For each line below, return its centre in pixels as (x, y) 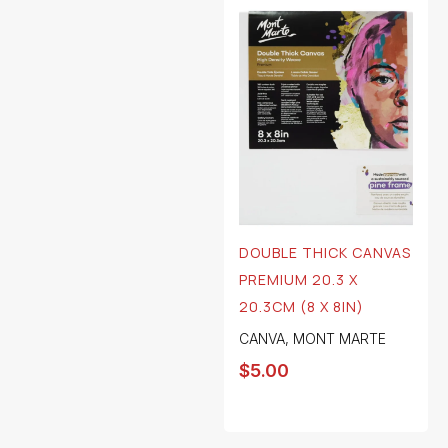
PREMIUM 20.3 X (298, 280)
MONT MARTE (339, 339)
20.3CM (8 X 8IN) (301, 307)
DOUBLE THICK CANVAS (325, 253)
